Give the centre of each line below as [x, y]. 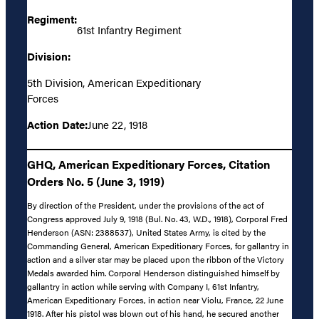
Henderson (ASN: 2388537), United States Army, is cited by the [146, 232]
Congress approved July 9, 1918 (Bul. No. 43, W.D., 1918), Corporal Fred [157, 219]
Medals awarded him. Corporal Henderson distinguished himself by [153, 273]
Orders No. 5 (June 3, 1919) [96, 182]
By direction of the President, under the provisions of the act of [145, 205]
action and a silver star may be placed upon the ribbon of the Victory [156, 260]
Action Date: [57, 124]
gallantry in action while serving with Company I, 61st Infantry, [143, 287]
